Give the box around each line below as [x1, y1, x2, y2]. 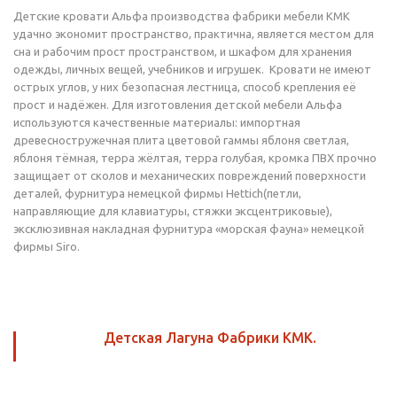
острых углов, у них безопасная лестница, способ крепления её [13, 81, 356, 93]
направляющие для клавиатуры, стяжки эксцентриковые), [13, 205, 332, 217]
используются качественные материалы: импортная [13, 116, 300, 128]
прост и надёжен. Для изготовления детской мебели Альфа [13, 98, 342, 111]
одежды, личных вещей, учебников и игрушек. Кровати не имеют [13, 63, 371, 75]
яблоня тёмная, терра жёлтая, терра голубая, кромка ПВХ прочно [13, 152, 377, 164]
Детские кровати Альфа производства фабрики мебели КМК [13, 10, 350, 22]
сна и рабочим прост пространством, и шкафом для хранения [13, 45, 352, 58]
